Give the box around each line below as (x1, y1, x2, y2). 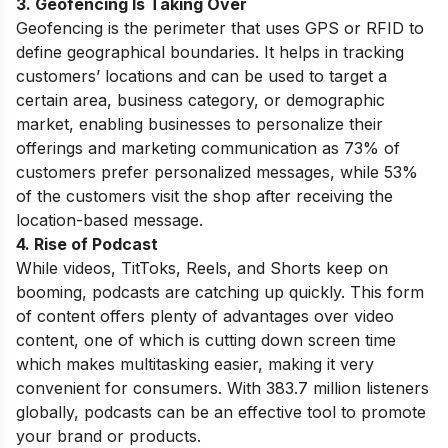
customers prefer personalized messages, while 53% (16, 162, 418, 182)
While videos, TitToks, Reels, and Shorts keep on (16, 258, 388, 278)
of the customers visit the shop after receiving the (16, 186, 393, 206)
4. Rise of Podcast (16, 234, 158, 254)
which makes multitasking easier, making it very (16, 354, 374, 374)
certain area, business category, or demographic (16, 90, 385, 110)
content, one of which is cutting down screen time (16, 330, 396, 350)
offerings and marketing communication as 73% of (16, 138, 400, 158)
